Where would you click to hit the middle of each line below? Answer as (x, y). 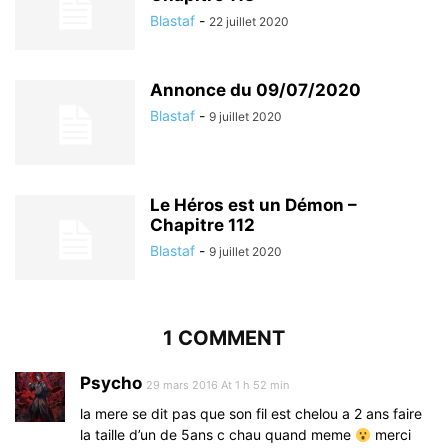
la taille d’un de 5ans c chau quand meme (217, 435)
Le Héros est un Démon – (253, 205)
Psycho (111, 383)
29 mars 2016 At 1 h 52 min (217, 385)
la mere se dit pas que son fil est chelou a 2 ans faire (251, 414)
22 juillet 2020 (249, 22)
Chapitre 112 (202, 225)
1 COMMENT (224, 338)
